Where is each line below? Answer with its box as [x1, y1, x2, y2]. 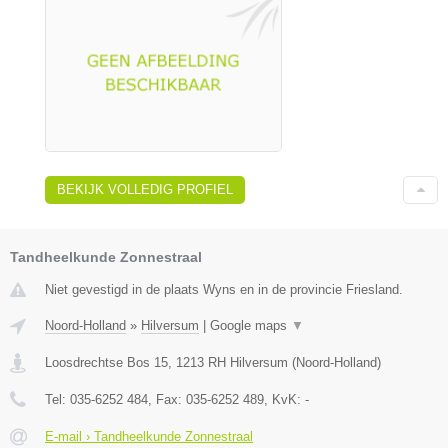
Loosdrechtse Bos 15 [45, 354, 168, 370]
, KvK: [264, 391, 305, 407]
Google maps [210, 317, 291, 333]
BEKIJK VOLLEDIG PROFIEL [57, 181, 233, 197]
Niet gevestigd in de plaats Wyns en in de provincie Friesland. [45, 281, 403, 297]
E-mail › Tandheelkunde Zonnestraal [45, 428, 253, 444]
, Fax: [148, 391, 186, 407]
